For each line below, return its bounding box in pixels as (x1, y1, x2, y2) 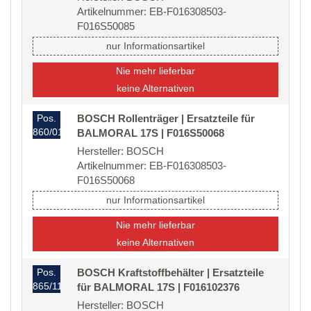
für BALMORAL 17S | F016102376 (77, 281, 239, 294)
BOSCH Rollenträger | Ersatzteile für (77, 112, 255, 125)
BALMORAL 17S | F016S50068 (77, 127, 224, 140)
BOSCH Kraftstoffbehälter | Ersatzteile (77, 267, 264, 279)
